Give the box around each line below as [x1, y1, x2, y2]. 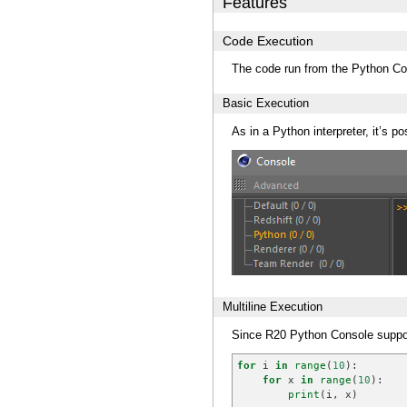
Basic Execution [223, 96, 309, 110]
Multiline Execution [223, 300, 323, 313]
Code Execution [223, 34, 313, 48]
